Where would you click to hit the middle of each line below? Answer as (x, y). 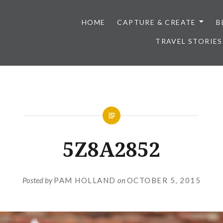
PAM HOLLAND (85, 180)
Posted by (38, 180)
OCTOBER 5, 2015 (164, 180)
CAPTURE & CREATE (157, 22)
